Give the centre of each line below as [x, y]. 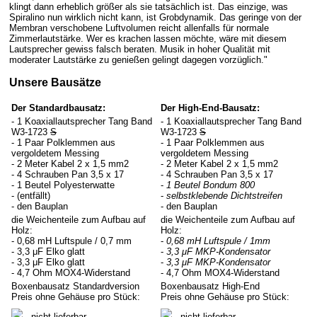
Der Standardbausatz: [58, 108]
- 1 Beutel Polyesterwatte [63, 185]
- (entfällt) [31, 195]
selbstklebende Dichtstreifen [224, 195]
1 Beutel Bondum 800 [211, 185]
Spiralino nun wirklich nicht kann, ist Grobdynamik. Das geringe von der [155, 17]
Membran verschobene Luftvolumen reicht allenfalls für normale [139, 28]
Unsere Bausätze [55, 82]
